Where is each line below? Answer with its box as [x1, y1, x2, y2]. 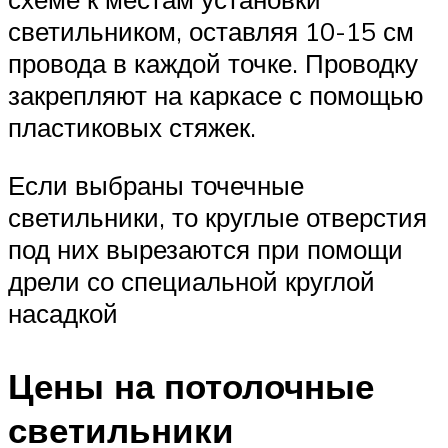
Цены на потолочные [8, 364, 374, 409]
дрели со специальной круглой [8, 265, 375, 297]
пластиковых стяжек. [8, 111, 256, 144]
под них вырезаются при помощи [8, 233, 403, 265]
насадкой [8, 297, 118, 329]
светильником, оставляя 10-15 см [8, 15, 414, 48]
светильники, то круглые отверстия [8, 201, 427, 233]
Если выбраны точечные [8, 169, 304, 201]
